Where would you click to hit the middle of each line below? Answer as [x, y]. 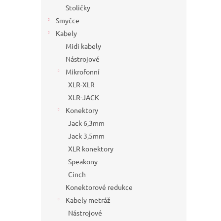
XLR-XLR [81, 85]
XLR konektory [91, 149]
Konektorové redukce [99, 187]
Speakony [83, 162]
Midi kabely [83, 46]
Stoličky [78, 8]
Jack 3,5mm [86, 136]
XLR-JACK [84, 97]
